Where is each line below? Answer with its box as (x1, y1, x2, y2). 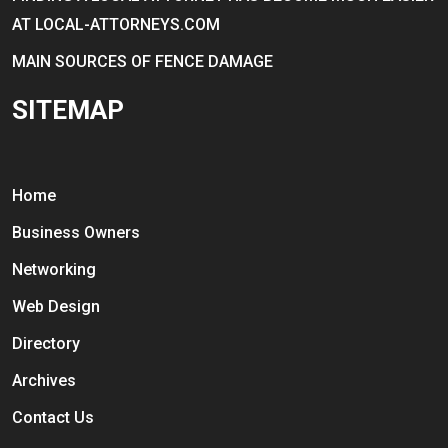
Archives (12, 371, 76, 391)
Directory (12, 334, 80, 354)
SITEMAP (12, 94, 124, 125)
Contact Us (12, 408, 94, 428)
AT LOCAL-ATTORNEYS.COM (12, 14, 220, 34)
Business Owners (12, 223, 140, 243)
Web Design (12, 297, 100, 317)
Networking (12, 260, 96, 280)
